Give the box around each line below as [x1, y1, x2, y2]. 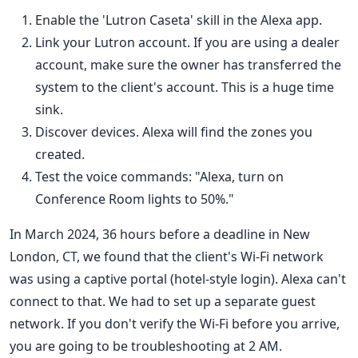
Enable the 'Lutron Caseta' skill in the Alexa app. [35, 10, 322, 29]
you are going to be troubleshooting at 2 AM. [10, 336, 282, 355]
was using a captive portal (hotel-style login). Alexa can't [10, 269, 346, 288]
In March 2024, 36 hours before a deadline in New [10, 225, 310, 243]
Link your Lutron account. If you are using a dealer [35, 33, 340, 51]
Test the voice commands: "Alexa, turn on [35, 167, 284, 185]
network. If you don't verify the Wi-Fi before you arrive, [10, 314, 340, 332]
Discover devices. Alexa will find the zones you [35, 122, 312, 141]
